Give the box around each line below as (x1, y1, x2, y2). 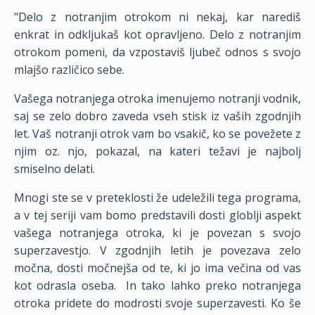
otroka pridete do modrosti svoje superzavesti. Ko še (14, 295, 301, 311)
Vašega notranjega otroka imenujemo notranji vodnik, (14, 91, 301, 106)
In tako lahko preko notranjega (126, 278, 301, 293)
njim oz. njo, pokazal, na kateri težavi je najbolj (14, 143, 301, 159)
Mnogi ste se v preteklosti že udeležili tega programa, (14, 190, 301, 205)
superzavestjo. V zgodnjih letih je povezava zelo (14, 243, 301, 258)
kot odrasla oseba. (14, 278, 116, 293)
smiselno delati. (14, 161, 98, 176)
